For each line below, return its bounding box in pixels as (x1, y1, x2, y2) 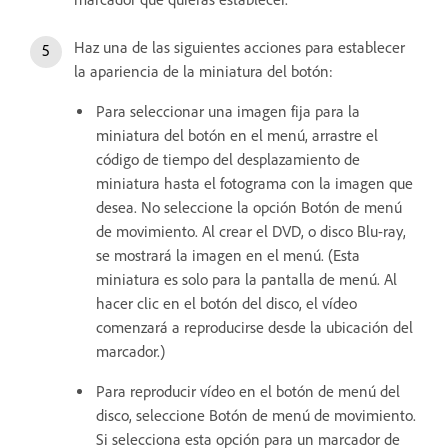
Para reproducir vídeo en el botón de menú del (96, 381, 400, 401)
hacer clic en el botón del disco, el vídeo (96, 293, 357, 313)
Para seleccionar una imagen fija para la (96, 101, 360, 121)
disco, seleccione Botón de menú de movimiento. (96, 405, 416, 425)
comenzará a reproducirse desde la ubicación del (96, 317, 413, 337)
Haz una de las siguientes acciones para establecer (74, 37, 405, 57)
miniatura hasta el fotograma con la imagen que (96, 173, 413, 193)
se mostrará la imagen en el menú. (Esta (96, 245, 360, 265)
